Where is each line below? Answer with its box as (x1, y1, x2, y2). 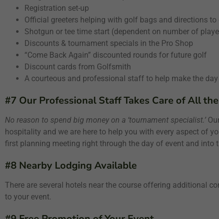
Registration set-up (24, 3, 89, 13)
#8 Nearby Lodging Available (5, 159, 137, 172)
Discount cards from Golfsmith (24, 62, 131, 71)
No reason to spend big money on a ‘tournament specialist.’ (5, 115, 206, 125)
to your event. (5, 192, 51, 201)
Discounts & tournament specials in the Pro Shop (24, 39, 193, 48)
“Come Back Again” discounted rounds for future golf (24, 50, 207, 60)
